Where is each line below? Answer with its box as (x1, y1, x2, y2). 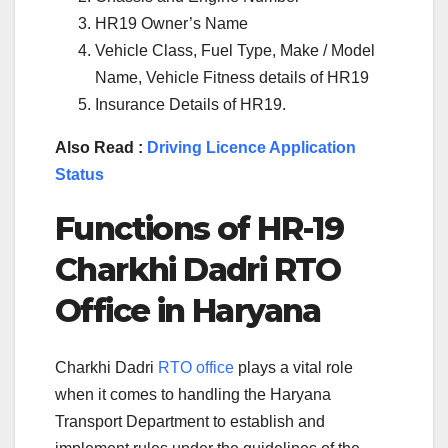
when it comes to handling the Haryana (55, 385, 331, 403)
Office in (55, 291, 192, 331)
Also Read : (55, 139, 147, 157)
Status (55, 166, 104, 184)
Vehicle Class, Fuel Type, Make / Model (95, 42, 375, 60)
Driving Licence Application (147, 139, 356, 157)
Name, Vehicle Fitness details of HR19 (95, 69, 369, 87)
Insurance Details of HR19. (95, 96, 286, 114)
